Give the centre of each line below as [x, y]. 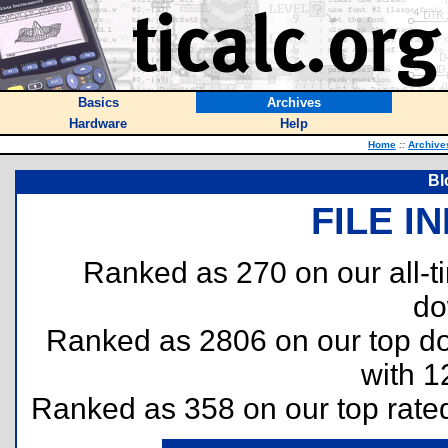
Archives [294, 102]
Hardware [98, 123]
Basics [98, 102]
